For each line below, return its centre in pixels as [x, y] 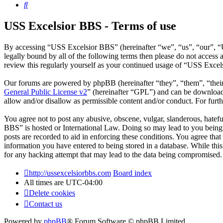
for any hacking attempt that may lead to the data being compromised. [113, 155]
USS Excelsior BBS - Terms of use [90, 26]
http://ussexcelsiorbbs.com [70, 173]
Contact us [46, 204]
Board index [132, 173]
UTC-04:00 [84, 183]
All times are [45, 183]
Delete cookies [52, 193]
